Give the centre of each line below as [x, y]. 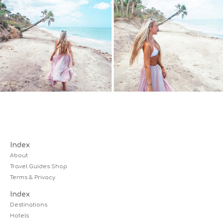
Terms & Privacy [33, 177]
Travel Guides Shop [39, 167]
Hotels [19, 216]
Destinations [29, 205]
